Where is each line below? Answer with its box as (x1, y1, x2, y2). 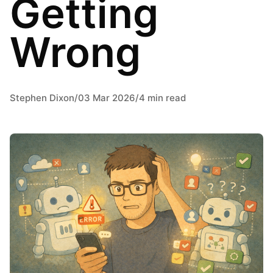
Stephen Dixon (10, 92, 74, 104)
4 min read (139, 92, 186, 104)
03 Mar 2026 (78, 92, 135, 104)
